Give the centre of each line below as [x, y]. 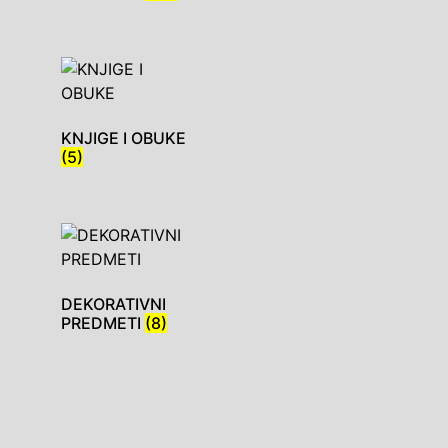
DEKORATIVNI [113, 304]
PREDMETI [103, 323]
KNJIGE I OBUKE [123, 138]
